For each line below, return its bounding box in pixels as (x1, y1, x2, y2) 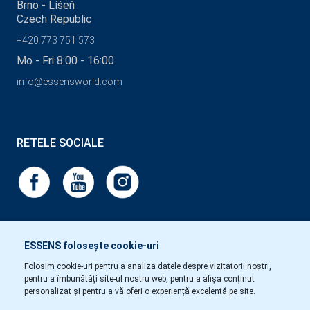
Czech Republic (17, 12, 92, 26)
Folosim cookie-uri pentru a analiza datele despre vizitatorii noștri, (24, 262, 271, 271)
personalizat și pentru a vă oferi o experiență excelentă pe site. (24, 286, 255, 296)
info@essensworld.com (17, 76, 122, 88)
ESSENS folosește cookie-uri (24, 240, 159, 251)
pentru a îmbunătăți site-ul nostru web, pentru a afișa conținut (24, 274, 255, 284)
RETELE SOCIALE (17, 136, 104, 150)
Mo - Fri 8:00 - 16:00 (17, 54, 114, 68)
